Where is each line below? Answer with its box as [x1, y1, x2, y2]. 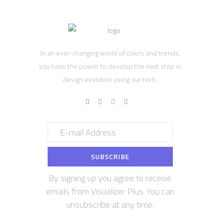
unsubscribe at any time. [66, 198, 154, 211]
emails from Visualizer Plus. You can [46, 185, 174, 198]
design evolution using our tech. [63, 74, 157, 84]
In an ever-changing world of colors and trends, [40, 47, 180, 58]
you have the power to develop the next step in [39, 60, 181, 71]
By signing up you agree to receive [49, 171, 171, 185]
